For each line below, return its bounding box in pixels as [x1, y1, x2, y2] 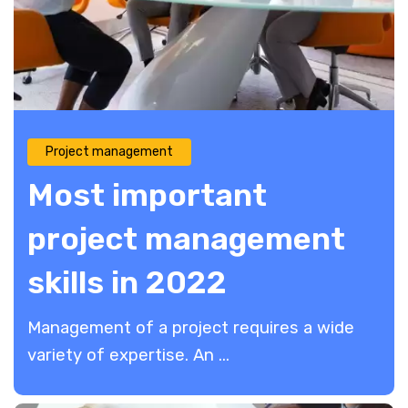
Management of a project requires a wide [27, 317, 354, 338]
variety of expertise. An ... [27, 344, 229, 365]
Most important [27, 176, 267, 214]
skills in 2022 [27, 263, 227, 301]
